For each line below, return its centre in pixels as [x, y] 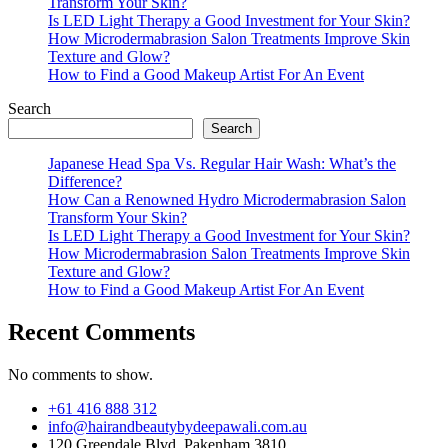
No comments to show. [80, 374]
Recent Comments [101, 331]
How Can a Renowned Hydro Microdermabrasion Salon [227, 199]
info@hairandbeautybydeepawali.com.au [177, 426]
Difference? [85, 181]
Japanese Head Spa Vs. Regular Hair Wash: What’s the [222, 163]
